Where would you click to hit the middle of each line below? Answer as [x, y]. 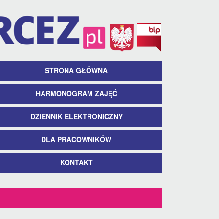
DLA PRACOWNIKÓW [76, 140]
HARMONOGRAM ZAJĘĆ [76, 94]
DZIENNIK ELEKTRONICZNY [76, 117]
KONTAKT [76, 163]
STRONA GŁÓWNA [76, 71]
